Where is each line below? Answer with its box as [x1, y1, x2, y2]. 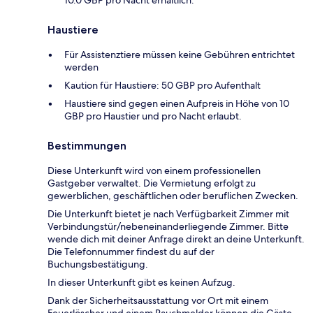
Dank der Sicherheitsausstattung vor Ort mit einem [48, 294, 268, 307]
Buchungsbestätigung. [48, 258, 148, 271]
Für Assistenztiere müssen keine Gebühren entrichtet [64, 48, 295, 61]
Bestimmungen [48, 139, 126, 153]
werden [64, 61, 99, 74]
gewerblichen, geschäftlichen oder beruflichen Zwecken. [48, 189, 298, 203]
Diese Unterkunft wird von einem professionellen [48, 164, 261, 177]
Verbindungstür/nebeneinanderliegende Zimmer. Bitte [48, 220, 289, 233]
